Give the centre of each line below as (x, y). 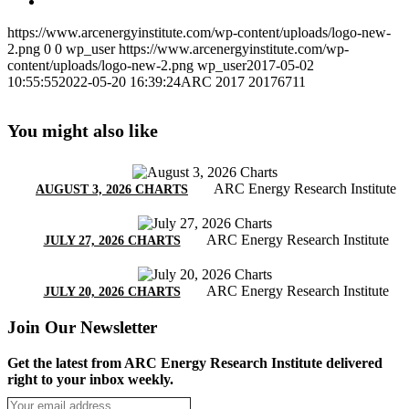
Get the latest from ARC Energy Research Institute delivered (195, 362)
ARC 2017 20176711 (243, 81)
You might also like (83, 131)
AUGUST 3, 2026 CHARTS (112, 190)
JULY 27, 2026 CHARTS (112, 241)
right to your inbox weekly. (90, 379)
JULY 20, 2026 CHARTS (112, 292)
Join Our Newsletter (82, 328)
